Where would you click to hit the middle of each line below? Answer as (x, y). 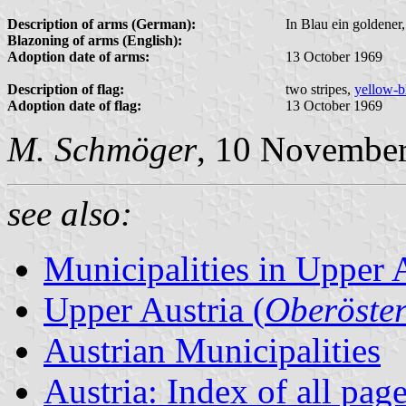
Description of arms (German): (101, 24)
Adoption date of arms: (78, 56)
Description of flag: (66, 89)
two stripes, (320, 89)
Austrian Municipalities (212, 350)
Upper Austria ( (154, 309)
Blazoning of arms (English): (95, 40)
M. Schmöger (102, 149)
